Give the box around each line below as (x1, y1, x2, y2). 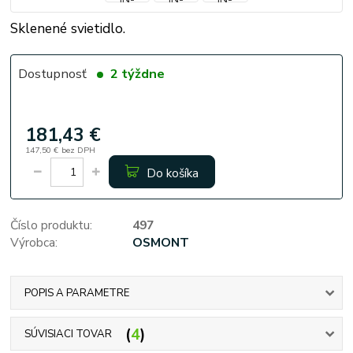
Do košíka (146, 164, 199, 181)
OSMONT (132, 234, 189, 251)
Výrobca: (10, 234, 58, 251)
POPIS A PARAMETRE (24, 285, 129, 300)
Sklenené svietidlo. (10, 18, 126, 38)
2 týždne (106, 64, 165, 83)
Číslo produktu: (10, 217, 93, 234)
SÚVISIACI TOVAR (24, 326, 112, 341)
